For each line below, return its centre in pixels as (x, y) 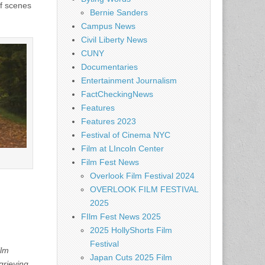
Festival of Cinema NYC (126, 135)
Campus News (108, 26)
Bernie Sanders (119, 12)
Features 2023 (109, 121)
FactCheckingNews (117, 94)
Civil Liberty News (114, 40)
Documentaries (109, 67)
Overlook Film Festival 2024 (142, 176)
